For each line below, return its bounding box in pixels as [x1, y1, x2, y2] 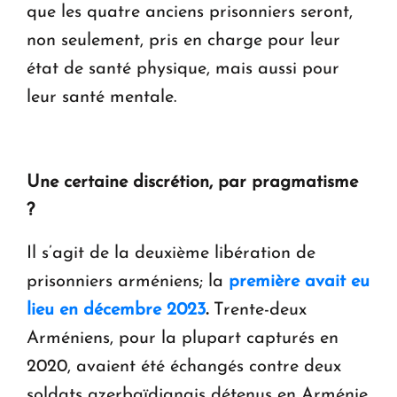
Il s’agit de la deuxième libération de [27, 244, 315, 262]
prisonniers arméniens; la [27, 272, 223, 291]
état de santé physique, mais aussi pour [27, 59, 339, 78]
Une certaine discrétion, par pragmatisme [27, 173, 358, 191]
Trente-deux [214, 300, 307, 319]
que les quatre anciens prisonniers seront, [27, 3, 353, 21]
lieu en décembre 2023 [27, 300, 206, 319]
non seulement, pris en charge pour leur [27, 31, 340, 50]
